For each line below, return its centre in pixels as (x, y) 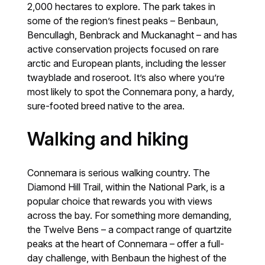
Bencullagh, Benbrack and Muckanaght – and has (132, 35)
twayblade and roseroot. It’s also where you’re (126, 77)
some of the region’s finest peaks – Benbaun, (123, 20)
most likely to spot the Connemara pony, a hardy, (131, 91)
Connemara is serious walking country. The (119, 172)
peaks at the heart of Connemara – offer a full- (126, 243)
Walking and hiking (108, 139)
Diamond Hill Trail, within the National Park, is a (126, 187)
